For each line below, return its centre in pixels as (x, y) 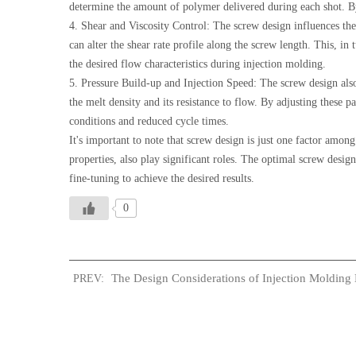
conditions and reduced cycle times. (149, 121)
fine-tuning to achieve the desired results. (162, 178)
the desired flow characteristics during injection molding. (197, 64)
